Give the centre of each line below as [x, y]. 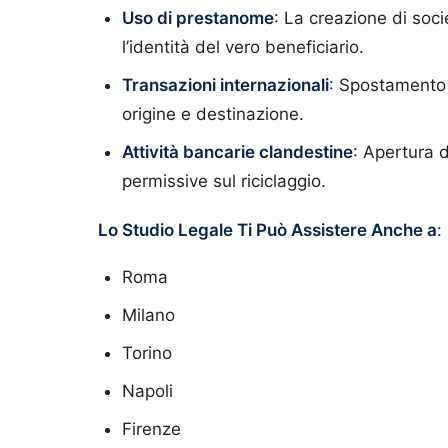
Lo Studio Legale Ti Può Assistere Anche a [267, 230]
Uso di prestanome [198, 18]
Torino [147, 353]
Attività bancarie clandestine [237, 152]
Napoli [147, 391]
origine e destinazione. [213, 114]
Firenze [151, 429]
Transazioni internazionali [225, 85]
